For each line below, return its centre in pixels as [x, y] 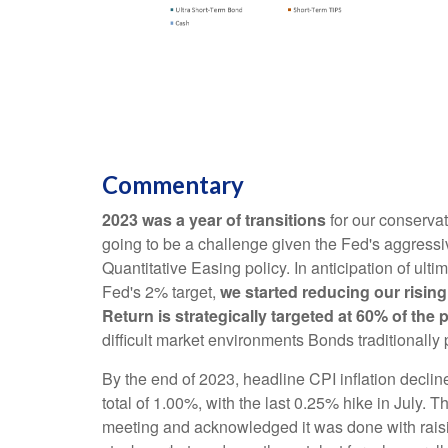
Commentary [173, 185]
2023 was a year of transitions [214, 220]
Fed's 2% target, [161, 292]
